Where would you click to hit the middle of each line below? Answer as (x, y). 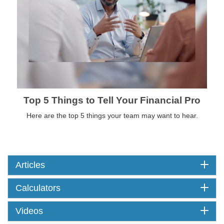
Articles (30, 165)
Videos (29, 211)
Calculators (38, 188)
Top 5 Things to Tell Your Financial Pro (112, 100)
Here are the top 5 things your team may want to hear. (112, 115)
